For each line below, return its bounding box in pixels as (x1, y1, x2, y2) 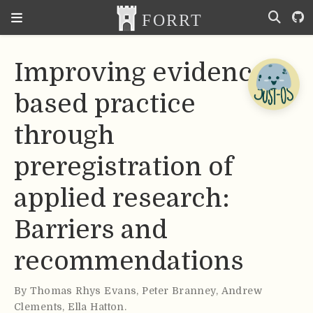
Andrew (221, 285, 263, 297)
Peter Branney (142, 285, 216, 297)
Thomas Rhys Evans (30, 285, 137, 297)
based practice (14, 89, 196, 119)
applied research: (14, 184, 230, 214)
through (14, 121, 115, 151)
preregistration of (14, 152, 233, 182)
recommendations (14, 247, 244, 277)
